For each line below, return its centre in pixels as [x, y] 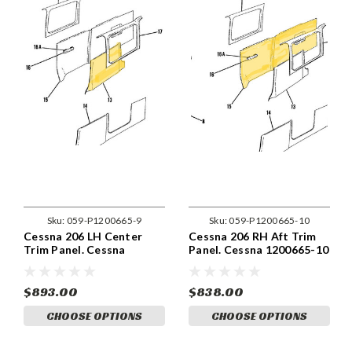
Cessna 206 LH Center [83, 236]
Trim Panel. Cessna [75, 250]
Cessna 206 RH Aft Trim [253, 236]
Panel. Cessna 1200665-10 [258, 250]
